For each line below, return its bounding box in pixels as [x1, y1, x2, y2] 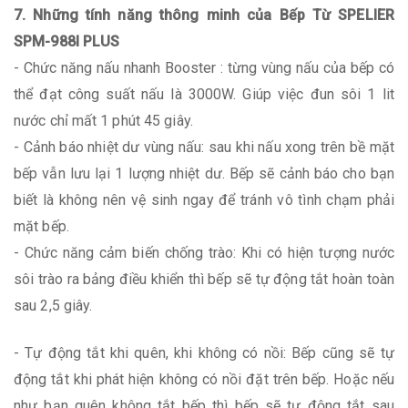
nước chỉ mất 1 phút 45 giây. [14, 111, 193, 129]
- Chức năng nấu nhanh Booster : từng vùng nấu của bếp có [14, 58, 394, 76]
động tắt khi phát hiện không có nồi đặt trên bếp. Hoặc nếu [14, 370, 394, 388]
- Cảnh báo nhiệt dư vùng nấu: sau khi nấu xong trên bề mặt [14, 138, 394, 156]
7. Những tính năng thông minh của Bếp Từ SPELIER [14, 5, 394, 24]
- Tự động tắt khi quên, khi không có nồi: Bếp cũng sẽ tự [14, 343, 394, 362]
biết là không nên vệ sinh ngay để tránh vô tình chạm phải [14, 190, 394, 209]
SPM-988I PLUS [14, 32, 120, 50]
